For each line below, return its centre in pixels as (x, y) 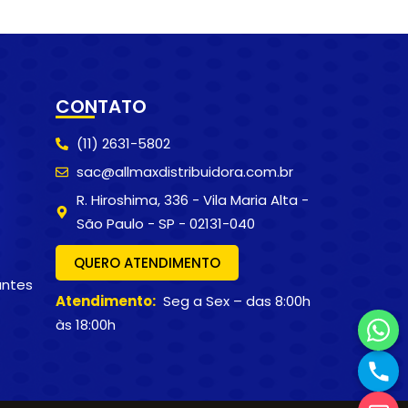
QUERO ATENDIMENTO (147, 263)
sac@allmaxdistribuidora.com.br (184, 172)
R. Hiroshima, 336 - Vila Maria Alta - (192, 200)
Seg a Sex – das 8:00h (233, 301)
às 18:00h (86, 325)
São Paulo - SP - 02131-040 (165, 224)
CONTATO (101, 107)
